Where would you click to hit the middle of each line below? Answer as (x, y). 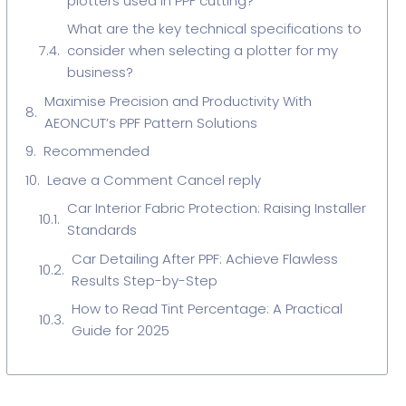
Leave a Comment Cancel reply (154, 179)
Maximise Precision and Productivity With (178, 101)
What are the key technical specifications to (214, 29)
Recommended (96, 151)
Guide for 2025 (120, 330)
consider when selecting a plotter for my (202, 50)
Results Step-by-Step (144, 280)
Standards (101, 230)
